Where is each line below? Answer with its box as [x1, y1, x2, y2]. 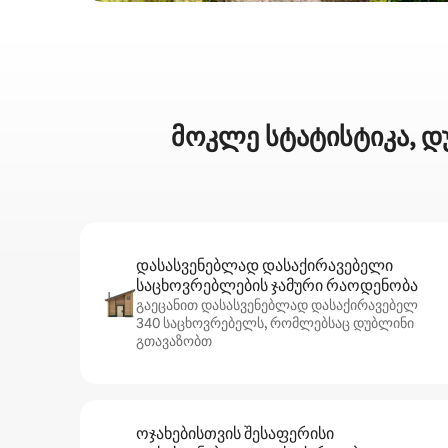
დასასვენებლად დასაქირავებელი [136, 255, 393, 276]
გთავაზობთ [136, 332, 212, 350]
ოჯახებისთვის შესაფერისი [136, 423, 334, 444]
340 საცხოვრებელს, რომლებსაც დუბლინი [136, 314, 414, 332]
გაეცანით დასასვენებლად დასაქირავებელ [136, 296, 418, 314]
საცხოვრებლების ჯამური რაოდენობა [136, 275, 418, 296]
